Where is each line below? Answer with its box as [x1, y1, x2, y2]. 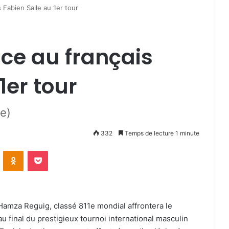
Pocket [48, 146, 70, 154]
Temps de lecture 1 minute [123, 129, 199, 137]
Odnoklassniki [23, 146, 67, 154]
